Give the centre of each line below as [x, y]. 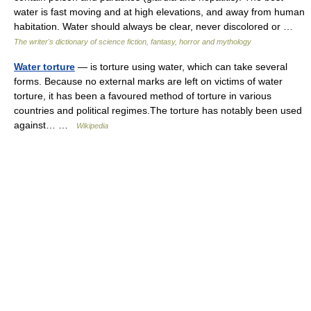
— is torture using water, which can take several [181, 67]
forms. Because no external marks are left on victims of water [148, 82]
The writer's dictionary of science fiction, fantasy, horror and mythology [133, 42]
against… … [45, 125]
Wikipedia [92, 126]
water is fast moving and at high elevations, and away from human [159, 12]
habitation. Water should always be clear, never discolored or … [156, 27]
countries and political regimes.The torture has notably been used [158, 111]
